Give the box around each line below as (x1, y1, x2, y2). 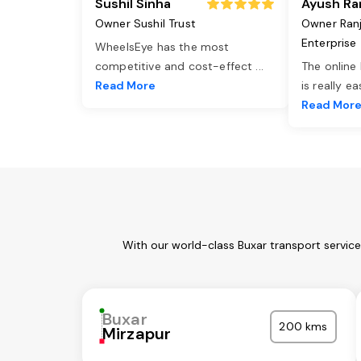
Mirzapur (102, 323, 172, 345)
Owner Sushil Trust (95, 16, 196, 31)
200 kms (279, 319, 328, 334)
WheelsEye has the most (95, 39, 230, 55)
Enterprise (301, 35, 357, 51)
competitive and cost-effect (95, 59, 256, 74)
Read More (95, 78, 156, 93)
